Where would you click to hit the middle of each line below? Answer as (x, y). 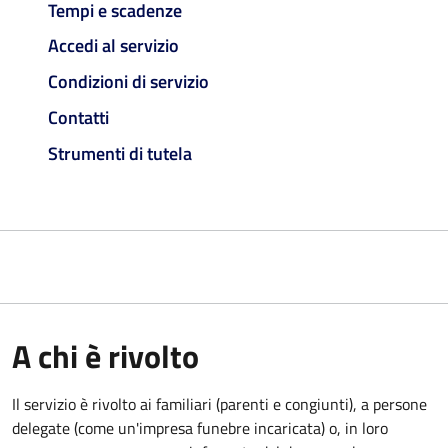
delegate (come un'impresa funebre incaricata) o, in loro (200, 427)
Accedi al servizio (113, 46)
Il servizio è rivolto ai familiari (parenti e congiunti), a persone (219, 403)
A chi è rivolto (105, 355)
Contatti (78, 117)
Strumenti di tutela (120, 153)
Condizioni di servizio (128, 82)
